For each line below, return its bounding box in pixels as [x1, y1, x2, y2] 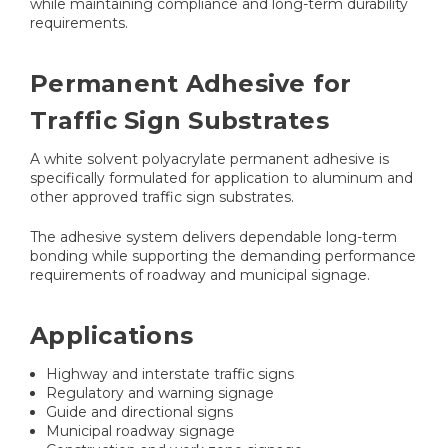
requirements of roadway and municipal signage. [30, 266, 370, 285]
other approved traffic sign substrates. [30, 188, 294, 207]
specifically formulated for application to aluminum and [30, 169, 413, 188]
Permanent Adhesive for [30, 69, 352, 99]
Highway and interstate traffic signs [46, 365, 295, 384]
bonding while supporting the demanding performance [30, 247, 416, 266]
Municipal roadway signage [46, 422, 236, 441]
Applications [30, 321, 193, 351]
